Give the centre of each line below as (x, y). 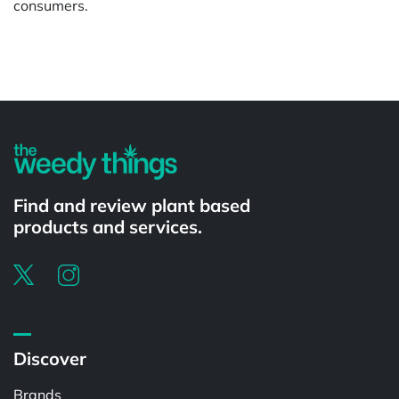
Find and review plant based (132, 205)
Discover (50, 359)
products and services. (108, 226)
